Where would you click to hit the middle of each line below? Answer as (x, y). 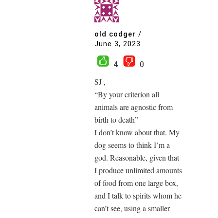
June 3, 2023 (118, 44)
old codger (115, 34)
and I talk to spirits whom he (138, 195)
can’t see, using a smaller (132, 208)
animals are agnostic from (134, 107)
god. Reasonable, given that (137, 157)
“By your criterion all (127, 94)
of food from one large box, (136, 182)
